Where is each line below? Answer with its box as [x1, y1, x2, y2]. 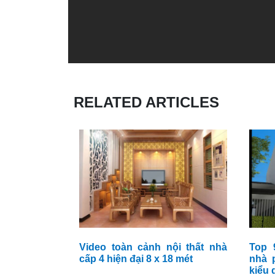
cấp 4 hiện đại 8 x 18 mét [79, 254, 193, 264]
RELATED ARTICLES [74, 94, 219, 110]
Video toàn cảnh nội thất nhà [79, 242, 227, 252]
